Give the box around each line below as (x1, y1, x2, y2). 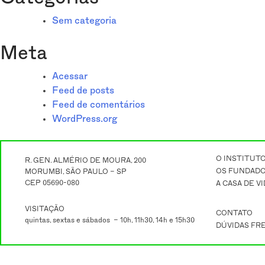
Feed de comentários (52, 99, 145, 109)
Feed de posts (52, 85, 114, 95)
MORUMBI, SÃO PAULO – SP (25, 167, 127, 175)
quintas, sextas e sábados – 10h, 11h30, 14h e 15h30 (25, 216, 195, 224)
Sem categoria (52, 15, 117, 25)
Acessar (52, 71, 88, 81)
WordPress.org (52, 114, 117, 124)
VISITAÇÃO (25, 205, 64, 212)
